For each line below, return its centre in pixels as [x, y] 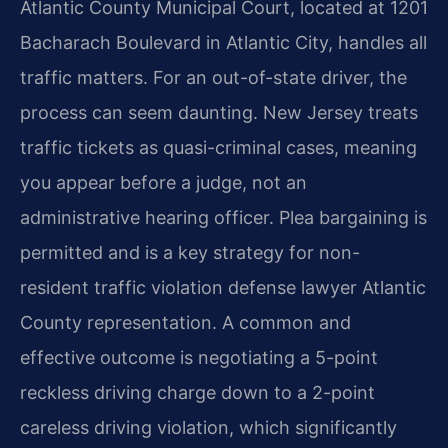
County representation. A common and [185, 323]
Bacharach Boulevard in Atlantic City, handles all [223, 43]
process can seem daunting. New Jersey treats [219, 113]
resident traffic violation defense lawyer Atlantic [223, 288]
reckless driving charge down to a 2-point [197, 393]
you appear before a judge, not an [163, 183]
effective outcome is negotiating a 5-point [199, 358]
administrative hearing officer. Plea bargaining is [223, 218]
